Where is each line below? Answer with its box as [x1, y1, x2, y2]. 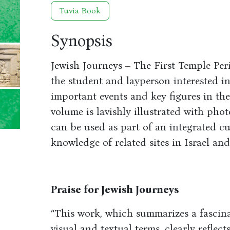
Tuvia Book [59, 6, 101, 15]
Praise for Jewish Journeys [50, 183, 179, 196]
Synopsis [50, 31, 112, 51]
